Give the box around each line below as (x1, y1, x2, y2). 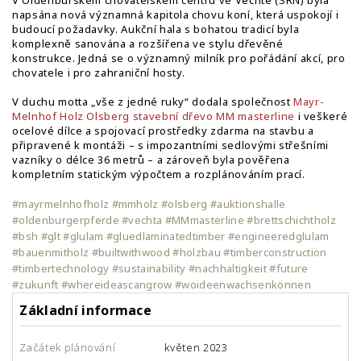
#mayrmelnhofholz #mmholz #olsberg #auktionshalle (12, 197, 286, 211)
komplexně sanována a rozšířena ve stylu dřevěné (12, 36, 284, 51)
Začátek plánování (19, 340, 116, 355)
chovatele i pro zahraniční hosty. (12, 65, 185, 80)
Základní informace (19, 301, 152, 320)
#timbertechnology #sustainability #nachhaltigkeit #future (12, 261, 309, 276)
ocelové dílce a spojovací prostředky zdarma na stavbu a (12, 123, 314, 138)
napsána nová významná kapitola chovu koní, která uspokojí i (12, 7, 339, 22)
